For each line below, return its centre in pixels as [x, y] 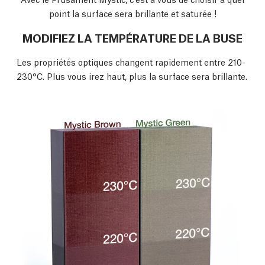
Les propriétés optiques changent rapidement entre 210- [131, 62]
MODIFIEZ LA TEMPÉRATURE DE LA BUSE [132, 38]
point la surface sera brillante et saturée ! [132, 13]
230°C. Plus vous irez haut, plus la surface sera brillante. [132, 76]
